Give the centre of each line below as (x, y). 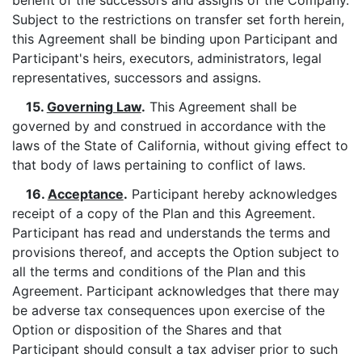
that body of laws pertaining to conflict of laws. (159, 165)
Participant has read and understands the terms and (171, 233)
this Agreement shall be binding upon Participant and (175, 39)
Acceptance (85, 194)
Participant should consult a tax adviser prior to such (175, 349)
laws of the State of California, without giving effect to (180, 145)
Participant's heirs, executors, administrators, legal (167, 58)
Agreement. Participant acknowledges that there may (176, 291)
